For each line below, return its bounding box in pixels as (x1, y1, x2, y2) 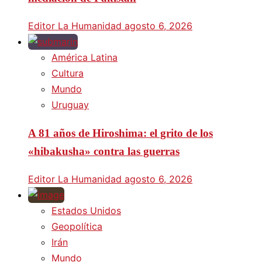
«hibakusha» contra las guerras (28, 144, 180, 157)
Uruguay (51, 99, 89, 111)
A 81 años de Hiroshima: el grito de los (28, 126, 213, 139)
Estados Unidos (51, 204, 121, 216)
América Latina (51, 51, 118, 64)
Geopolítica (51, 220, 102, 232)
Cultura (51, 67, 84, 80)
